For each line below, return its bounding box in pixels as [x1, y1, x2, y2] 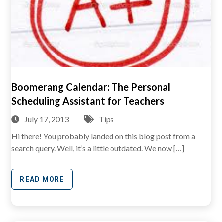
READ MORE [20, 175, 64, 183]
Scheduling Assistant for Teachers [11, 95, 165, 107]
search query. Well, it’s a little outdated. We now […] [11, 143, 185, 153]
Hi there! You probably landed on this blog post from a [11, 131, 196, 141]
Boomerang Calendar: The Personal [11, 81, 171, 93]
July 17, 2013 [24, 114, 69, 124]
